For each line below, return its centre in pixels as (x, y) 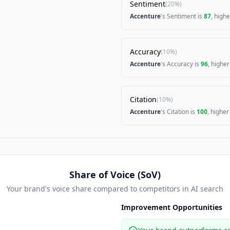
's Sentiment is (182, 16)
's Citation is (179, 112)
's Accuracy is (181, 64)
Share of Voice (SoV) (115, 175)
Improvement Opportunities (172, 207)
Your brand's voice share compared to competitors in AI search (115, 189)
